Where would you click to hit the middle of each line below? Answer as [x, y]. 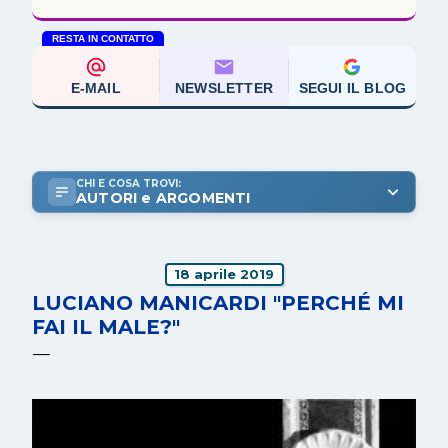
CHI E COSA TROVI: [128, 183]
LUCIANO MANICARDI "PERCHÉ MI [218, 302]
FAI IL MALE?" [106, 326]
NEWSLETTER [223, 87]
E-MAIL [95, 87]
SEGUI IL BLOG [352, 87]
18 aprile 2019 [224, 274]
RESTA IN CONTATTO [103, 38]
